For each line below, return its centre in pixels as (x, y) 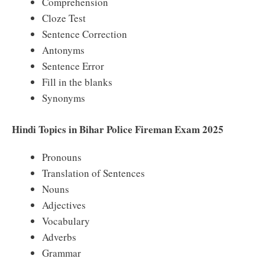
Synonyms (64, 98)
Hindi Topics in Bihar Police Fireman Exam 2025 (118, 129)
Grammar (62, 253)
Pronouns (62, 157)
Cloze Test (64, 18)
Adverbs (59, 237)
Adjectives (64, 205)
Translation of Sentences (93, 173)
